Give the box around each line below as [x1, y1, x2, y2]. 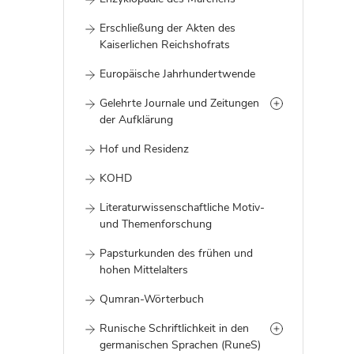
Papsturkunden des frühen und [100, 246, 253, 261]
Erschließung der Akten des [100, 21, 235, 36]
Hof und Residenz [100, 141, 189, 156]
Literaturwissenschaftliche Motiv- [100, 200, 265, 215]
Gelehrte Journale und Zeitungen [100, 96, 259, 111]
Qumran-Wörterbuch [100, 292, 204, 307]
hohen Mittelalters [100, 262, 188, 277]
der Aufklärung [100, 112, 173, 127]
